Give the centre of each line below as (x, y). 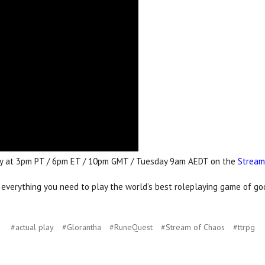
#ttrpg (244, 227)
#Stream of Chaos (193, 227)
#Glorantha (81, 227)
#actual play (32, 227)
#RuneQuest (131, 227)
